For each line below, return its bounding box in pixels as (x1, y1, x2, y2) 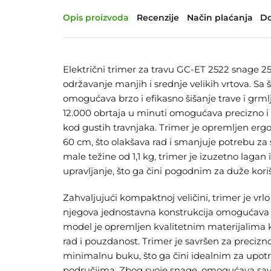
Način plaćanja (186, 12, 253, 23)
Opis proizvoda (63, 12, 129, 23)
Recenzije (136, 12, 179, 23)
